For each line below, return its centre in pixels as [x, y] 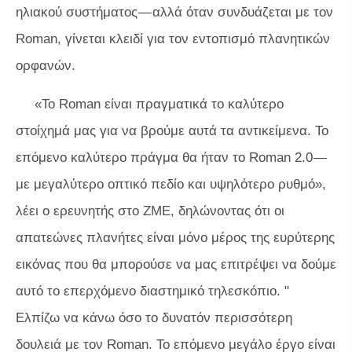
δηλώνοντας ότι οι [229, 211]
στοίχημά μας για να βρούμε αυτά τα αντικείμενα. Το [172, 130]
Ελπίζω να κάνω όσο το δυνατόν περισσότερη [154, 317]
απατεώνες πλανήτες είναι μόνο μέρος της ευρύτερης [175, 237]
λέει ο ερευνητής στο [79, 211]
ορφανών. [46, 65]
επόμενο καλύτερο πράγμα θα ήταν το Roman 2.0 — [172, 157]
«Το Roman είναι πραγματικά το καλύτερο [159, 104]
